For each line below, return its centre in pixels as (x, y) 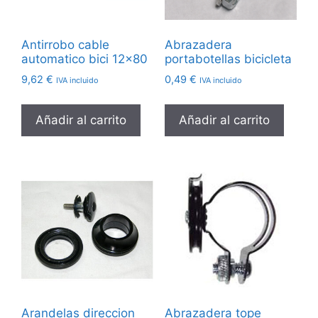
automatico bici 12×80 (84, 59)
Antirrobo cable (65, 45)
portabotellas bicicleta (228, 59)
